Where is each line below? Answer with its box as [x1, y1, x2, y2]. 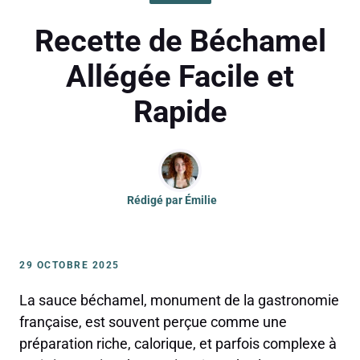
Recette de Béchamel [34, 23, 326, 59]
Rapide [133, 94, 227, 130]
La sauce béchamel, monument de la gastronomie [19, 292, 339, 309]
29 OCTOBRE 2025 [19, 260, 120, 272]
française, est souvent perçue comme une [19, 313, 287, 331]
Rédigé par [127, 194, 185, 207]
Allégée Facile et [66, 59, 294, 95]
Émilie [185, 194, 217, 207]
